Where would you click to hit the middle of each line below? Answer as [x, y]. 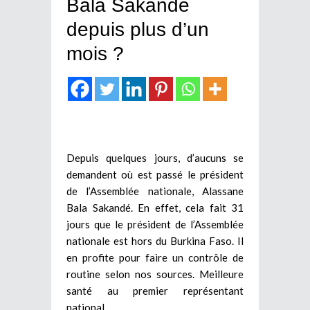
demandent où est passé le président [155, 174]
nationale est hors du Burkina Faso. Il [155, 240]
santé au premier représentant [155, 290]
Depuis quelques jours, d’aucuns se [155, 157]
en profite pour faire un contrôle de [155, 257]
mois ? [95, 53]
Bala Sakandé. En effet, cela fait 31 [155, 207]
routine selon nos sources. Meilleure [155, 274]
